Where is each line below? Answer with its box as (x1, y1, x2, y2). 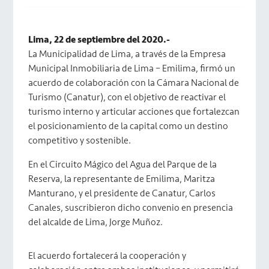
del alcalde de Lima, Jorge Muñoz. (28, 216, 163, 228)
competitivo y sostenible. (28, 134, 131, 147)
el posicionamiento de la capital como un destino (28, 120, 229, 132)
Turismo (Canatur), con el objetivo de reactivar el (28, 91, 226, 103)
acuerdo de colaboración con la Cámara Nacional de (28, 77, 240, 89)
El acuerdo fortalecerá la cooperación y (28, 250, 187, 262)
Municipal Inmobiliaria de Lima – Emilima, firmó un (28, 62, 236, 74)
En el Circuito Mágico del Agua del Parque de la (28, 159, 217, 171)
